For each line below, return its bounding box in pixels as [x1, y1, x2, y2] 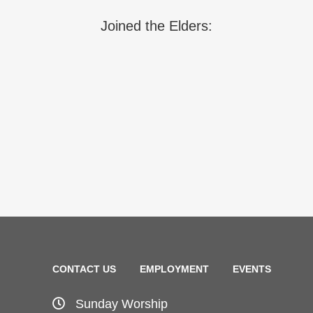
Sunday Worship [75, 297, 168, 311]
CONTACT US [52, 263, 116, 275]
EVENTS [233, 263, 271, 275]
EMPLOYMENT [140, 263, 209, 275]
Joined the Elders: [101, 17, 212, 34]
